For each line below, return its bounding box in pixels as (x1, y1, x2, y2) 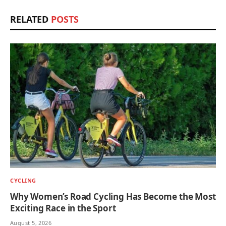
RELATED (10, 13, 51, 25)
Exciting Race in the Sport (10, 202, 116, 214)
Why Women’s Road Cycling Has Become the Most (10, 190, 216, 202)
